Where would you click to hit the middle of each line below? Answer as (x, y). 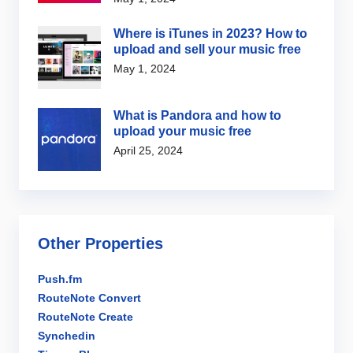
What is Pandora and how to (197, 116)
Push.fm (60, 279)
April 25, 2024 (148, 151)
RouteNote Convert (89, 298)
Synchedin (67, 336)
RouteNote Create (85, 317)
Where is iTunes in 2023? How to (210, 34)
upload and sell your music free (207, 50)
